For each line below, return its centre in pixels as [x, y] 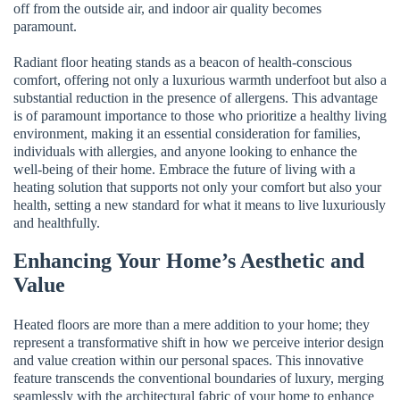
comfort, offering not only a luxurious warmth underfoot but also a [200, 79]
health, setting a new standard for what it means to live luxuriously [200, 204]
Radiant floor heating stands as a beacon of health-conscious [183, 62]
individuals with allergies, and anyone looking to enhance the [185, 151]
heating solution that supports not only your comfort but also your [197, 187]
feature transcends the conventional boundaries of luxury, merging [199, 378]
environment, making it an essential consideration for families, [187, 133]
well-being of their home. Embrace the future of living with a [184, 169]
